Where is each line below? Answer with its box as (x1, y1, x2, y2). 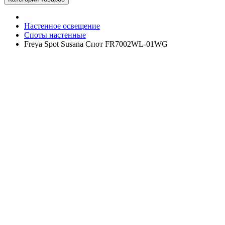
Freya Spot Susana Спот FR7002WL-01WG (24, 40, 168, 48)
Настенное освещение (24, 22, 100, 30)
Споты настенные (24, 31, 86, 39)
